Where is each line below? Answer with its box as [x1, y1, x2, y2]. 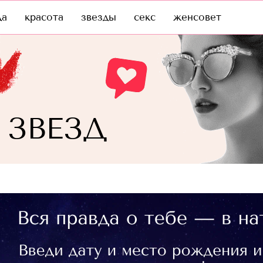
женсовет [173, 11, 221, 23]
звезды [81, 11, 116, 23]
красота [25, 11, 63, 23]
